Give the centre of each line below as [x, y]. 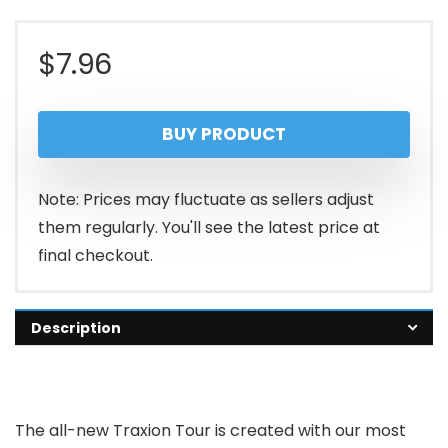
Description [76, 327]
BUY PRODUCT [224, 133]
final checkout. [95, 255]
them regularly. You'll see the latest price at [209, 227]
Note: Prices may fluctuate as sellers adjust [206, 199]
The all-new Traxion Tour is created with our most [210, 430]
